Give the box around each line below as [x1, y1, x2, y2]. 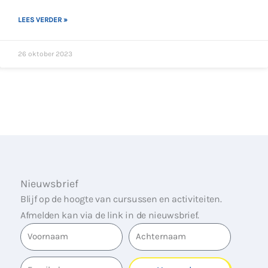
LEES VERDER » [18, 16, 68, 24]
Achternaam [128, 224, 188, 237]
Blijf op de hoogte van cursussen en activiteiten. [20, 193, 222, 205]
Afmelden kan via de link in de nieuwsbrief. [20, 209, 200, 221]
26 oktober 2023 [18, 50, 72, 58]
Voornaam [20, 224, 70, 237]
